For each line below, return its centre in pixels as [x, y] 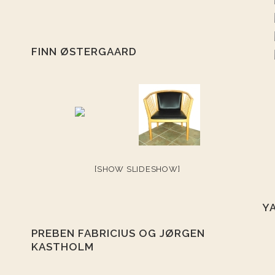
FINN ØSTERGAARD [84, 52]
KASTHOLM [62, 247]
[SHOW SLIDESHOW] [137, 169]
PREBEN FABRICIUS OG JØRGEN [118, 233]
